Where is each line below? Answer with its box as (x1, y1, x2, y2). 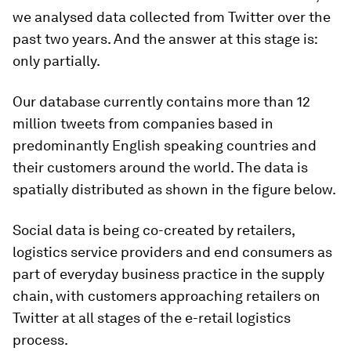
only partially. (13, 52, 100, 69)
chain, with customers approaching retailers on (13, 288, 320, 304)
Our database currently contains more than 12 (13, 93, 310, 110)
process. (13, 331, 68, 348)
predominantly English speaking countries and (13, 137, 317, 154)
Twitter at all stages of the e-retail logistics (13, 309, 291, 326)
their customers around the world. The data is (13, 159, 308, 175)
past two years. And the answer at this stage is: (13, 31, 317, 47)
